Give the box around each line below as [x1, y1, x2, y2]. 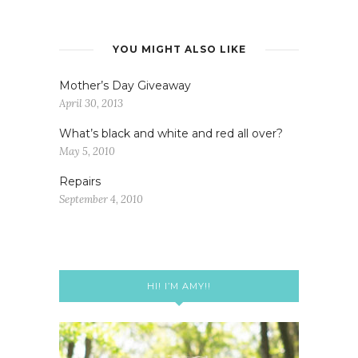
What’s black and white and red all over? [59, 126, 283, 141]
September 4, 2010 [59, 193, 143, 207]
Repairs [59, 174, 101, 189]
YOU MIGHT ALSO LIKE [112, 43, 246, 56]
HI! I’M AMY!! [147, 280, 211, 292]
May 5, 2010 [59, 145, 115, 159]
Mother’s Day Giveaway [59, 78, 191, 93]
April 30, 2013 [59, 97, 123, 111]
